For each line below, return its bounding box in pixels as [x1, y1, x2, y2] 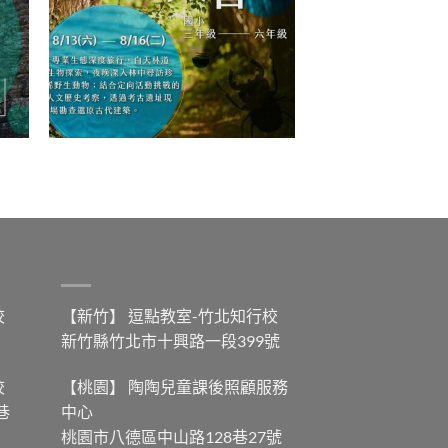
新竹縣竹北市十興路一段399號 [61, 331, 280, 351]
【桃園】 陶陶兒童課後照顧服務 [61, 377, 288, 397]
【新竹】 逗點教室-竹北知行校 [61, 306, 278, 326]
